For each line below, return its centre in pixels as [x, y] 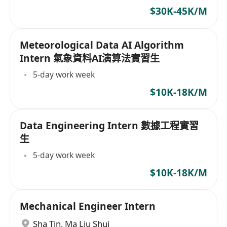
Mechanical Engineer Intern [88, 206]
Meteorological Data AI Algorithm [102, 45]
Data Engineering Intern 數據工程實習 [109, 125]
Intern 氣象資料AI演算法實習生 [90, 58]
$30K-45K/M [178, 11]
